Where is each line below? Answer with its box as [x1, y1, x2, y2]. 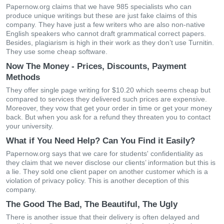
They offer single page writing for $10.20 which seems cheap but [6, 86, 210, 94]
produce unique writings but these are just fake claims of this [6, 11, 197, 19]
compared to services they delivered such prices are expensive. [6, 95, 207, 103]
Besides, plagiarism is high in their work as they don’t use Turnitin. [6, 38, 214, 46]
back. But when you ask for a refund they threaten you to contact [6, 113, 210, 121]
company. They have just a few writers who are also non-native [6, 20, 205, 28]
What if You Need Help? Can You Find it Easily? [6, 136, 195, 145]
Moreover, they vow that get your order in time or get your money [6, 104, 212, 112]
